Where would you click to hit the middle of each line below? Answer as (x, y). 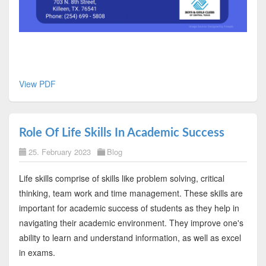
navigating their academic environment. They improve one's (131, 222)
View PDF (37, 83)
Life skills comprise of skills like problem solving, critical (121, 178)
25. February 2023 (59, 151)
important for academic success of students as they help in (129, 208)
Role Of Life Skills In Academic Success (121, 133)
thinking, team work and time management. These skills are (131, 193)
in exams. (37, 252)
